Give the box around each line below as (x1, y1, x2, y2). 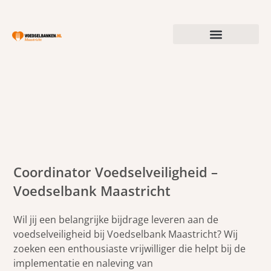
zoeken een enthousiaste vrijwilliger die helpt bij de (13, 241, 246, 255)
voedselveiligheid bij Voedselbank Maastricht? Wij (13, 227, 238, 241)
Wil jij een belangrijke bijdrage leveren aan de (13, 212, 219, 226)
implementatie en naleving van (13, 256, 154, 270)
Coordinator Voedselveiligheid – (13, 162, 218, 181)
